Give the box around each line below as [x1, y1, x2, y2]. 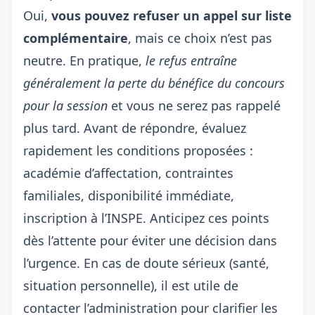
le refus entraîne [146, 52, 237, 69]
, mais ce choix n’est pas [128, 30, 272, 46]
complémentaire [23, 30, 128, 46]
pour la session [23, 97, 108, 114]
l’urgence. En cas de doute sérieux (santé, [23, 255, 269, 271]
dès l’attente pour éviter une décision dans [23, 232, 277, 249]
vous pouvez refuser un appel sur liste [51, 7, 292, 24]
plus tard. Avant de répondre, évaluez [23, 120, 246, 136]
